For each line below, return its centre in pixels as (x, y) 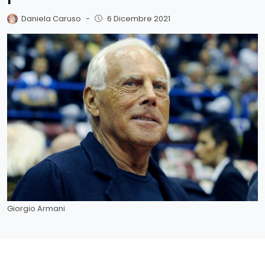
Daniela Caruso (51, 18)
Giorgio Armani (36, 208)
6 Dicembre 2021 (138, 18)
